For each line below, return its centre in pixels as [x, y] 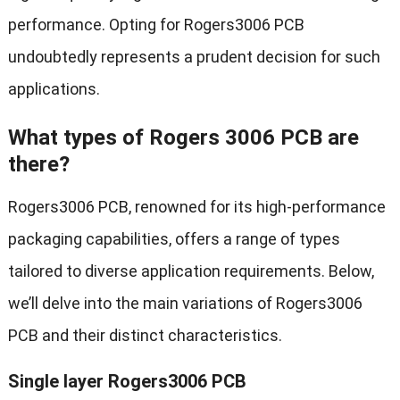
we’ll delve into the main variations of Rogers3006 [185, 304]
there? [38, 165]
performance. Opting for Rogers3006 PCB [156, 25]
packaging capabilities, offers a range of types [174, 239]
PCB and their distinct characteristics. [145, 336]
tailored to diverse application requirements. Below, [191, 271]
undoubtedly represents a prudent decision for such [194, 57]
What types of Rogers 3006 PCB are [183, 138]
